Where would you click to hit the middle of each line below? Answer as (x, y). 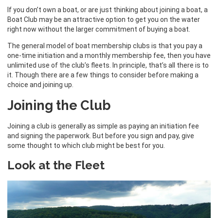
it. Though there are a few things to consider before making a (103, 75)
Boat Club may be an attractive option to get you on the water (104, 19)
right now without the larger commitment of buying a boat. (99, 29)
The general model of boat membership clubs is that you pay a (105, 45)
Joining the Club (59, 105)
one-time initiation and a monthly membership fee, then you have (109, 55)
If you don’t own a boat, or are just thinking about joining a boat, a (108, 9)
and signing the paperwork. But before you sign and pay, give (101, 136)
